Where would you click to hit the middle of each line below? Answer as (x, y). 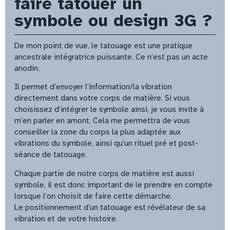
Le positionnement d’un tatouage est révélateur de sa (110, 207)
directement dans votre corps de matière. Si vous (102, 98)
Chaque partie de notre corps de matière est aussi (104, 173)
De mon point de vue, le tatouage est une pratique (103, 46)
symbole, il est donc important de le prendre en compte (113, 185)
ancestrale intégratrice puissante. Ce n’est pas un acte (111, 57)
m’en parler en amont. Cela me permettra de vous (102, 121)
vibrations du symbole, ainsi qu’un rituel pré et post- (106, 143)
